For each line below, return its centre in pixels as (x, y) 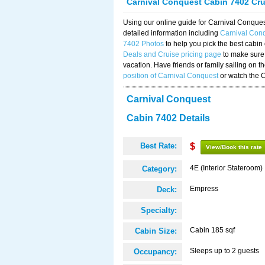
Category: (159, 169)
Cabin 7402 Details (168, 118)
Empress (204, 189)
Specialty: (159, 210)
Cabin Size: (156, 231)
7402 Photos (143, 44)
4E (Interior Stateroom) (226, 168)
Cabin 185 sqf (212, 230)
